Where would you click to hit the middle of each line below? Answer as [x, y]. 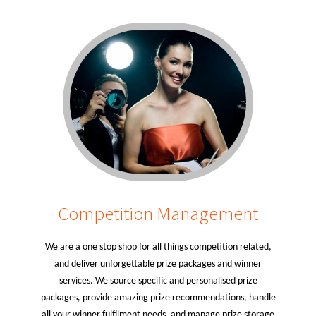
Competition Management [158, 213]
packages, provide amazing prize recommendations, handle [158, 298]
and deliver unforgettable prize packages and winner [158, 264]
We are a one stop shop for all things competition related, [158, 247]
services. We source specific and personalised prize [158, 281]
